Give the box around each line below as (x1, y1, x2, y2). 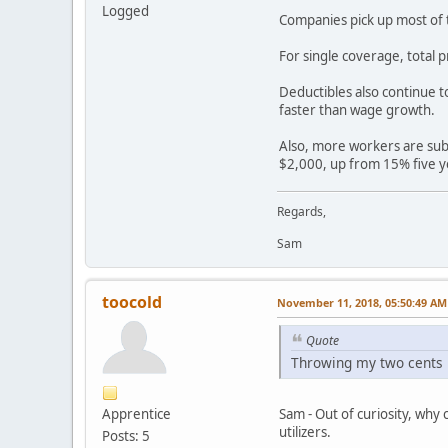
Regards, (277, 202, 326, 220)
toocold (102, 290, 162, 313)
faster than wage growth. (279, 100, 435, 119)
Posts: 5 (102, 426, 150, 445)
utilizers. (279, 423, 331, 442)
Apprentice (102, 404, 171, 423)
